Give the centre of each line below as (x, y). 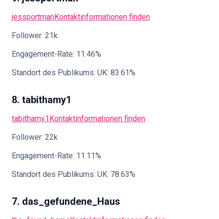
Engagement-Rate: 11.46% (56, 54)
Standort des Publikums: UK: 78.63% (74, 174)
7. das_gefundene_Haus (66, 201)
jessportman (33, 17)
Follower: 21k (35, 35)
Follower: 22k (35, 137)
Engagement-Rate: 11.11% (56, 156)
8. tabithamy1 (42, 100)
